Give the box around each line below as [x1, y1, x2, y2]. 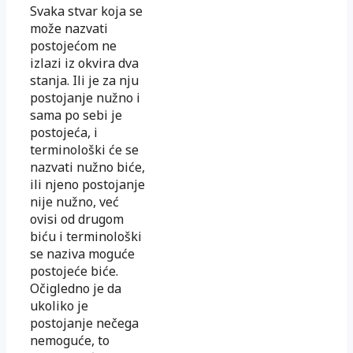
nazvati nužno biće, [30, 158, 145, 176]
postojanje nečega [30, 314, 139, 332]
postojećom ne [30, 37, 117, 54]
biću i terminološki [30, 228, 142, 245]
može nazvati [30, 20, 108, 37]
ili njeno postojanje [30, 176, 145, 193]
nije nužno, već [30, 193, 119, 210]
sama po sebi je [30, 106, 122, 124]
